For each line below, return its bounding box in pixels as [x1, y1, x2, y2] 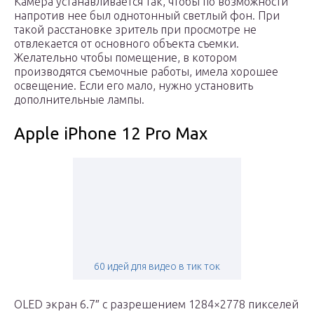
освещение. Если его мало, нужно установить [14, 79, 253, 93]
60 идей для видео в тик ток [94, 261, 220, 273]
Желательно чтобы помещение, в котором [14, 51, 237, 64]
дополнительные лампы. [14, 93, 144, 107]
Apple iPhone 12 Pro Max [14, 124, 207, 144]
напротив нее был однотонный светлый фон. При [14, 9, 280, 22]
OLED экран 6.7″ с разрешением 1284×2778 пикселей [14, 298, 299, 311]
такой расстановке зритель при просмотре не [14, 23, 257, 36]
